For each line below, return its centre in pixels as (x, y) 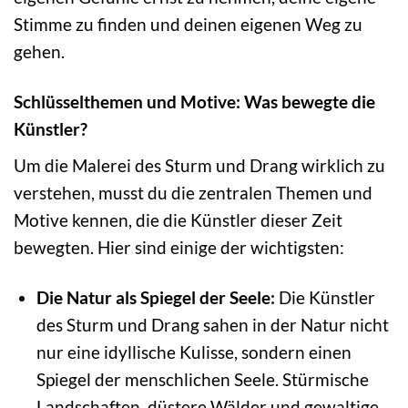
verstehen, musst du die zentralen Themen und (193, 192)
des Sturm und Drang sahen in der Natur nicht (212, 324)
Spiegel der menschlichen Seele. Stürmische (202, 379)
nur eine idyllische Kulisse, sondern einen (194, 352)
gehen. (39, 52)
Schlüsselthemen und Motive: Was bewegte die (194, 102)
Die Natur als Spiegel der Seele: (155, 297)
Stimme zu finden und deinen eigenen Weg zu (188, 25)
